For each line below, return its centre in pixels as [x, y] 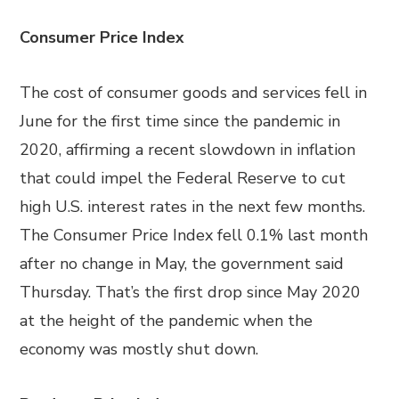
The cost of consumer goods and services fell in [194, 93]
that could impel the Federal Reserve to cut [183, 178]
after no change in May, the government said [182, 264]
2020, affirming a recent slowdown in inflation [188, 150]
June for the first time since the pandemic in [180, 121]
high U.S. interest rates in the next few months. [193, 207]
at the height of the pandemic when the [167, 321]
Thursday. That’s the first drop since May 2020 [191, 292]
